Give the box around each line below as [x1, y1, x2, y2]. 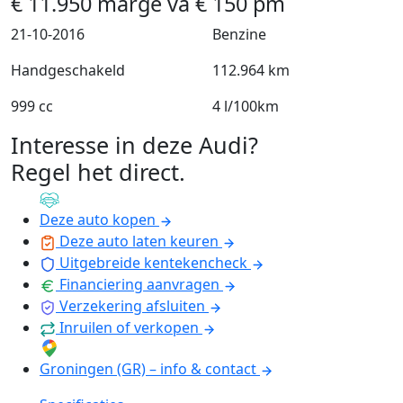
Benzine [212, 24, 266, 45]
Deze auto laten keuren [59, 231, 219, 252]
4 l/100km [212, 96, 279, 117]
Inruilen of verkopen [59, 318, 199, 338]
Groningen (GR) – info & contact [40, 359, 256, 380]
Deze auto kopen [40, 210, 156, 230]
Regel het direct [11, 157, 179, 188]
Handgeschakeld [11, 60, 125, 81]
